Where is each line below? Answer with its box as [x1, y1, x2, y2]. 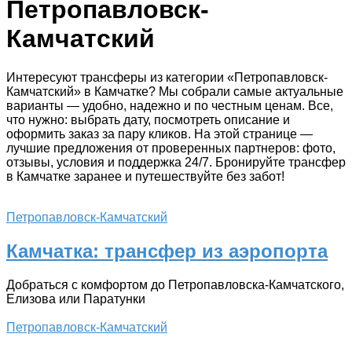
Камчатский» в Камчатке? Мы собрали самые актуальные [6, 84, 343, 98]
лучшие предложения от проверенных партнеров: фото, [6, 141, 335, 155]
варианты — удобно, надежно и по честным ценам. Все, [6, 98, 333, 112]
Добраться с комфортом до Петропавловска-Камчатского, [6, 277, 344, 291]
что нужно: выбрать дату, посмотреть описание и [6, 112, 290, 126]
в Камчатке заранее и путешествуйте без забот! [6, 169, 284, 183]
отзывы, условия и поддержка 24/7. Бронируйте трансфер [6, 155, 346, 169]
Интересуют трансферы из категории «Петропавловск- [6, 70, 328, 84]
